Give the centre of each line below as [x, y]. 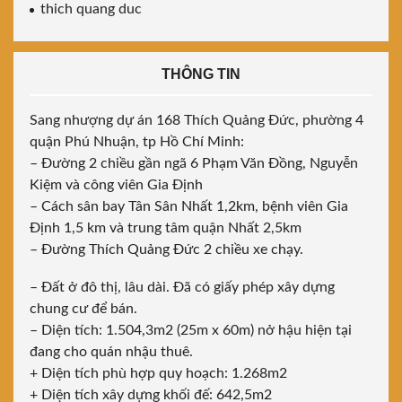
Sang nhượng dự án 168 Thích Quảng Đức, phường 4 [197, 121]
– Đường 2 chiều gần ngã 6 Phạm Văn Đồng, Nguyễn [194, 164]
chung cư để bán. [83, 309]
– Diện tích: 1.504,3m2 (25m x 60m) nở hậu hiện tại [191, 331]
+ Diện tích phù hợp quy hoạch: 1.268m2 [158, 374]
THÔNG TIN [201, 74]
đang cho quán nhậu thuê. [111, 352]
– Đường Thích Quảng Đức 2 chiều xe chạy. [166, 250]
